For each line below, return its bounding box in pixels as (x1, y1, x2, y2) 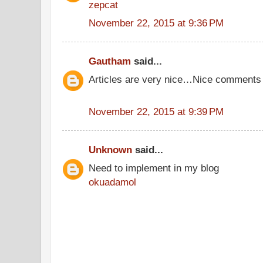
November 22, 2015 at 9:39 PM (89, 105, 224, 117)
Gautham (89, 55, 131, 67)
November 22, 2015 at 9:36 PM (89, 16, 224, 29)
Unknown (89, 144, 132, 156)
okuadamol (89, 176, 136, 188)
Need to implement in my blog (89, 161, 219, 174)
